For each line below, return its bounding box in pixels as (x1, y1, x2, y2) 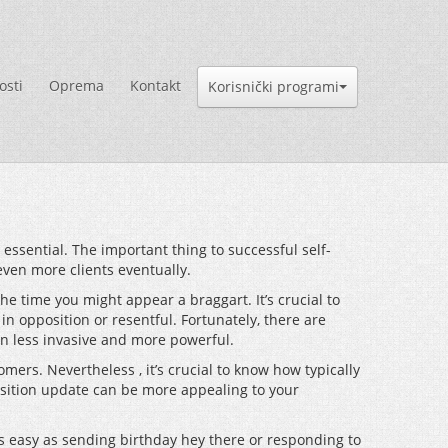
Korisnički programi (208, 77, 339, 96)
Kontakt (130, 76, 181, 95)
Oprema (49, 76, 104, 95)
